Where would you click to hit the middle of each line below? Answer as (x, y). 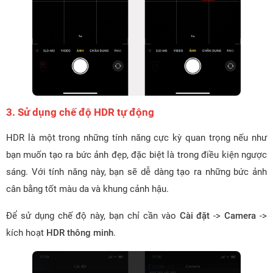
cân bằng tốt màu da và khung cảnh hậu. (87, 189)
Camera (240, 215)
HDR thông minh (80, 232)
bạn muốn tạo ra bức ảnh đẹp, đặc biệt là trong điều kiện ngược (136, 154)
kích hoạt (26, 232)
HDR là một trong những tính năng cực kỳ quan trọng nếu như (136, 137)
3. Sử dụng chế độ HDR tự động (80, 112)
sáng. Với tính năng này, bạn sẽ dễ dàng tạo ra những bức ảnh (136, 172)
